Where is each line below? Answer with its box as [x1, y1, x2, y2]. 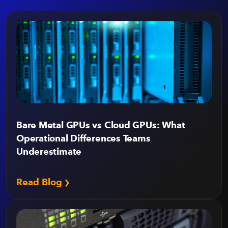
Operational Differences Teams [16, 133, 151, 144]
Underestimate [16, 146, 82, 157]
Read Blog [16, 177, 65, 187]
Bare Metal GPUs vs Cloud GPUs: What [16, 120, 185, 130]
